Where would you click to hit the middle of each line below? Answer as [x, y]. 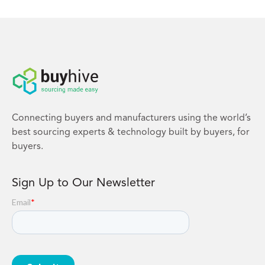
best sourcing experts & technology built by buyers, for [131, 133]
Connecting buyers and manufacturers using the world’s [131, 119]
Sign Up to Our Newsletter [83, 184]
